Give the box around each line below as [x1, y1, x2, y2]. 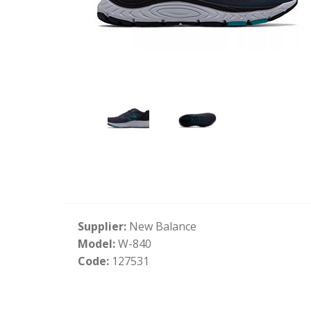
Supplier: [78, 218, 129, 234]
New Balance [129, 218, 196, 234]
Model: [78, 235, 118, 251]
